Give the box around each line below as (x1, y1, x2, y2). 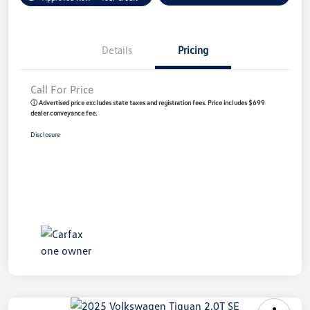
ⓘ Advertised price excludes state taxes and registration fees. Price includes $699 (30, 98, 265, 107)
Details (102, 43, 132, 56)
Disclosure (30, 129, 60, 138)
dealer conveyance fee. (30, 108, 97, 117)
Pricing (178, 43, 208, 56)
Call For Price (30, 82, 93, 96)
